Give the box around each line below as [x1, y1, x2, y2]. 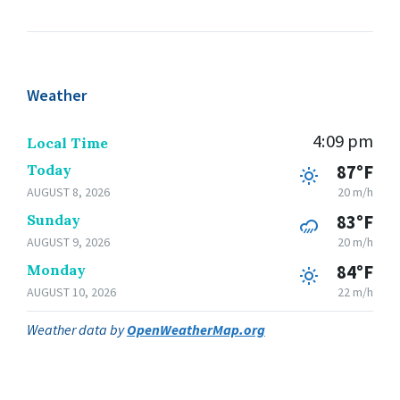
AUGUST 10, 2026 [27, 283, 116, 300]
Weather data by [27, 320, 127, 338]
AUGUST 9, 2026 [27, 233, 110, 250]
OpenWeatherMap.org [127, 320, 265, 338]
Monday [27, 260, 86, 279]
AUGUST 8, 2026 [27, 183, 110, 200]
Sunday [27, 210, 80, 229]
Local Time [27, 133, 108, 152]
